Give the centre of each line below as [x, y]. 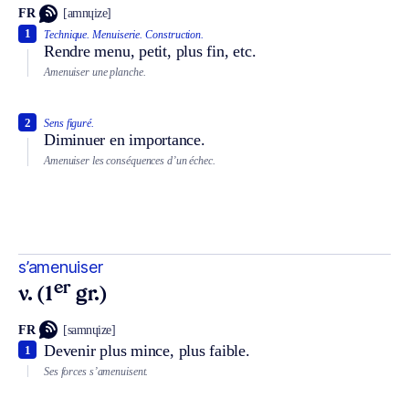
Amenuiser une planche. [95, 72]
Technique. [67, 34]
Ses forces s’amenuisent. [96, 372]
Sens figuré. [69, 124]
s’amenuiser [61, 267]
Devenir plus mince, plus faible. [147, 351]
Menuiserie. [118, 34]
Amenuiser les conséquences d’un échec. [130, 161]
